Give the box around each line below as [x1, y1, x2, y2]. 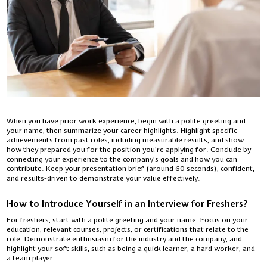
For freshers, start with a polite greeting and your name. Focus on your [7, 215, 249, 225]
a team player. [7, 253, 56, 263]
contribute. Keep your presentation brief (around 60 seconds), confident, [7, 163, 255, 173]
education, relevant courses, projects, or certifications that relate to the [7, 225, 249, 234]
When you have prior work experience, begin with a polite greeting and [7, 116, 246, 126]
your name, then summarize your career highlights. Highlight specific [7, 125, 237, 135]
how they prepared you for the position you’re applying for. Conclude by [7, 144, 252, 154]
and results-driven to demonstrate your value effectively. [7, 173, 201, 183]
